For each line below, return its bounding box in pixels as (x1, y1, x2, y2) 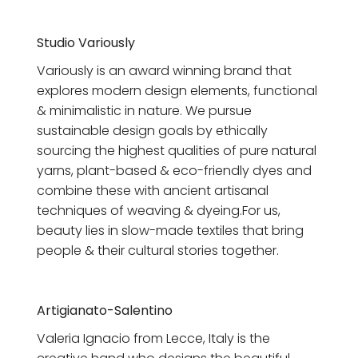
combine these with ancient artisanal (37, 181, 268, 201)
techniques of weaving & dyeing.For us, (37, 201, 280, 221)
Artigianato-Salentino (37, 301, 173, 320)
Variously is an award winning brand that (37, 62, 292, 81)
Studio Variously (37, 34, 135, 53)
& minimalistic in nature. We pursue (37, 101, 252, 121)
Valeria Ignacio (37, 328, 133, 348)
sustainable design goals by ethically (37, 121, 268, 141)
